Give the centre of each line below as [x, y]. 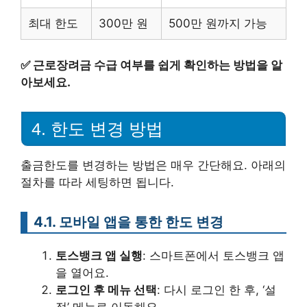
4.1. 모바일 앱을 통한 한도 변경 [128, 222]
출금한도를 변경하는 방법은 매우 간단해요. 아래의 [153, 165]
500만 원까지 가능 [218, 23]
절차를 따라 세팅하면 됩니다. [97, 182]
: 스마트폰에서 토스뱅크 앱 [213, 256]
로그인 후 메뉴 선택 [106, 290]
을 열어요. [82, 273]
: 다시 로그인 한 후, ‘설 [217, 290]
